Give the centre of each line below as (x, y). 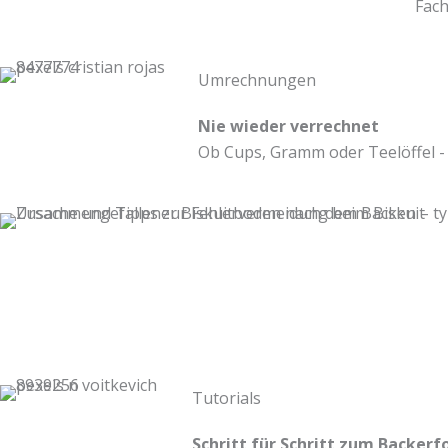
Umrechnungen (256, 79)
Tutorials (226, 397)
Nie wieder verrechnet (288, 125)
